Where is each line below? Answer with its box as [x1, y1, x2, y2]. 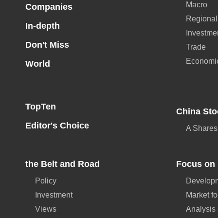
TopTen [25, 102, 56, 111]
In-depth [25, 21, 60, 31]
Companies [25, 2, 73, 12]
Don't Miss [25, 40, 69, 50]
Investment [35, 191, 73, 199]
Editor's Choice [25, 121, 89, 130]
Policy [35, 177, 56, 185]
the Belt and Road [25, 159, 100, 169]
